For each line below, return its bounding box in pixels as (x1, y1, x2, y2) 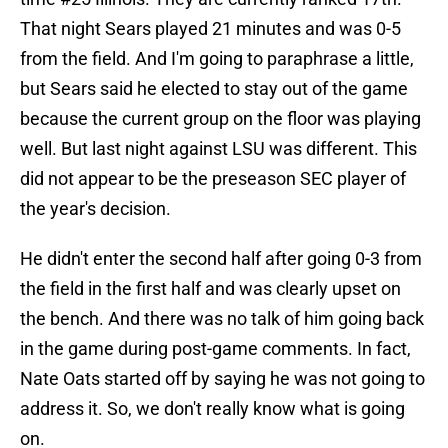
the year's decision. (20, 198, 171, 220)
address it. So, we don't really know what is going (20, 398, 405, 420)
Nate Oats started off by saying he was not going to (20, 368, 425, 390)
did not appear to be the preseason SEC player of (20, 168, 406, 190)
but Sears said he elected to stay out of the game (20, 78, 408, 100)
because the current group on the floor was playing (20, 108, 421, 130)
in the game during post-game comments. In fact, (20, 338, 411, 360)
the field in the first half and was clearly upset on (20, 278, 401, 300)
